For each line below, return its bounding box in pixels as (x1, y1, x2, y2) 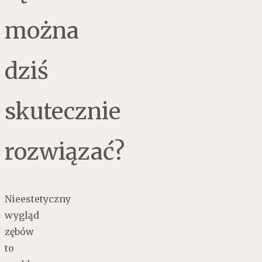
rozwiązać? (5, 137, 125, 166)
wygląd (5, 209, 39, 221)
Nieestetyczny (5, 192, 71, 205)
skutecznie (5, 96, 120, 125)
